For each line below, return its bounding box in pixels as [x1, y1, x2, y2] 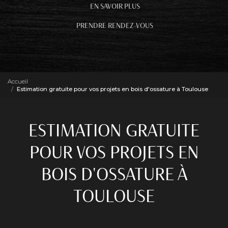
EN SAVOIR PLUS [90, 2, 140, 11]
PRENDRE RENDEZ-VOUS [76, 21, 154, 30]
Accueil [8, 77, 28, 85]
